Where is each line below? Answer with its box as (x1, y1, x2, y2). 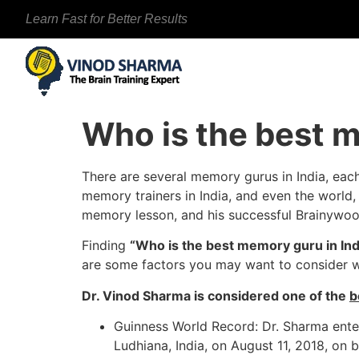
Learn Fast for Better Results (26, 12, 188, 26)
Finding (82, 237, 130, 254)
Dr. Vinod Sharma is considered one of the (82, 287, 349, 304)
